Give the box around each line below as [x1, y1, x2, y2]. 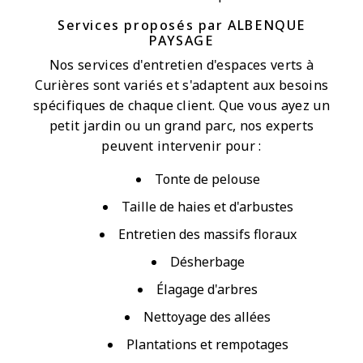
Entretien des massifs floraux [117, 224, 297, 243]
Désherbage [169, 252, 245, 271]
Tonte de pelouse [154, 169, 260, 188]
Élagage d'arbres [156, 280, 258, 298]
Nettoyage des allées [143, 307, 271, 326]
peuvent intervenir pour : [101, 136, 262, 155]
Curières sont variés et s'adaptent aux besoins [34, 75, 329, 94]
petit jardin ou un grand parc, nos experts [49, 116, 314, 135]
